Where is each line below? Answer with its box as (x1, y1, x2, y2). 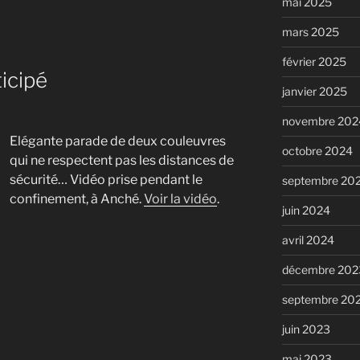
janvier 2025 (281, 84, 347, 98)
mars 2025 (281, 24, 339, 39)
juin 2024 (281, 202, 330, 217)
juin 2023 (281, 321, 330, 336)
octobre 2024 (281, 143, 353, 157)
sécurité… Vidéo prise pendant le (10, 172, 202, 188)
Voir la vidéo (144, 191, 217, 207)
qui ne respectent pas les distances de (10, 153, 234, 169)
